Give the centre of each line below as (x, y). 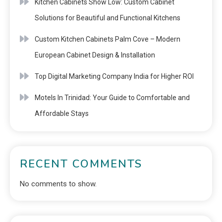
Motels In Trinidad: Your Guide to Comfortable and (112, 97)
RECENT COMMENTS (81, 164)
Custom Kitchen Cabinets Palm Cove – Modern (108, 39)
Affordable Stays (62, 113)
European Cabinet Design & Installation (95, 55)
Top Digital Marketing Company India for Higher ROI (114, 76)
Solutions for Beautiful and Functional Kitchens (108, 18)
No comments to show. (58, 184)
